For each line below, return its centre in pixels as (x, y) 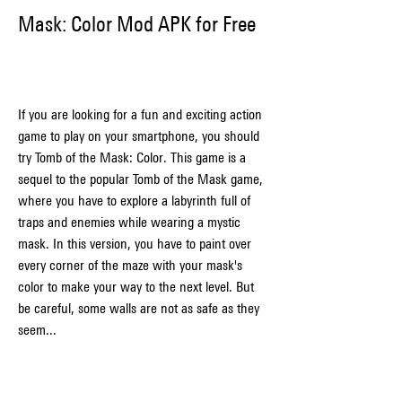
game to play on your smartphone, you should (139, 136)
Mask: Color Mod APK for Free (137, 23)
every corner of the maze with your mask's (130, 265)
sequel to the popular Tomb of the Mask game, (140, 179)
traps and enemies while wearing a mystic (129, 222)
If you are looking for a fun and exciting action (140, 114)
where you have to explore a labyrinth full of (134, 201)
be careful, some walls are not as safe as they (139, 308)
